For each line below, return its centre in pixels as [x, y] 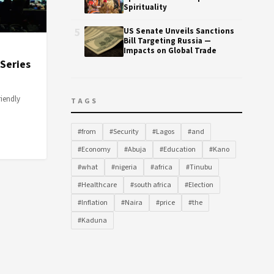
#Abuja [135, 150]
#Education [178, 150]
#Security [124, 132]
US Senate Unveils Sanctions [179, 31]
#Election [199, 185]
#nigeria [124, 167]
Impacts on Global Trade [170, 51]
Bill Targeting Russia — [167, 41]
